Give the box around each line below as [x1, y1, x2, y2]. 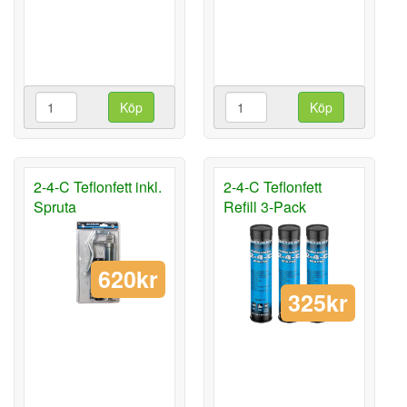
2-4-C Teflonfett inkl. [34, 176, 162, 198]
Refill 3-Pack [223, 196, 306, 218]
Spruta [34, 196, 76, 218]
